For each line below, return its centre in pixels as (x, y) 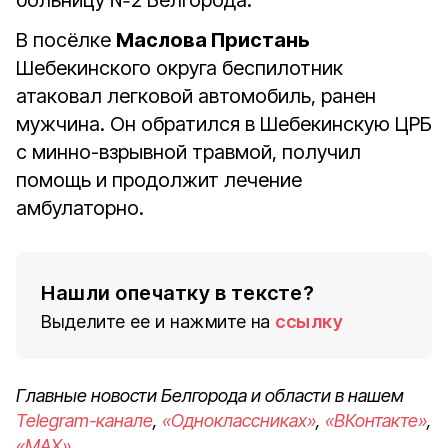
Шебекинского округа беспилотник (179, 68)
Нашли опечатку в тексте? (177, 293)
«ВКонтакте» (376, 420)
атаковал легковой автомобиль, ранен (196, 96)
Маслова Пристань (213, 40)
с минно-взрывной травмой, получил (188, 152)
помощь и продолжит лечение (159, 180)
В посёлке (66, 40)
